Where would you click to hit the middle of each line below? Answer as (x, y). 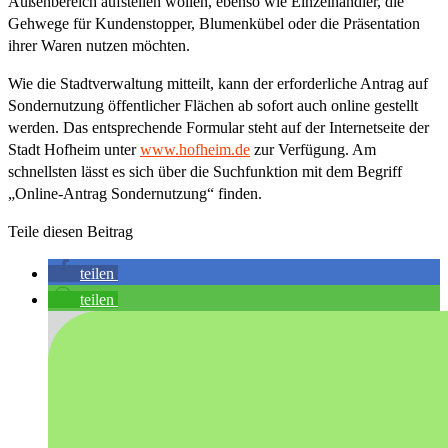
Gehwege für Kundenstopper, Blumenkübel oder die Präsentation (214, 23)
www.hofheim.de (195, 149)
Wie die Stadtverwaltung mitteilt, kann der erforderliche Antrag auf (218, 83)
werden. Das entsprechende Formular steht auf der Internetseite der (218, 127)
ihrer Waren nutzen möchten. (99, 45)
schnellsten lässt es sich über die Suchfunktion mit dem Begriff (205, 171)
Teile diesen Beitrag (70, 231)
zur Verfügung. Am (313, 149)
